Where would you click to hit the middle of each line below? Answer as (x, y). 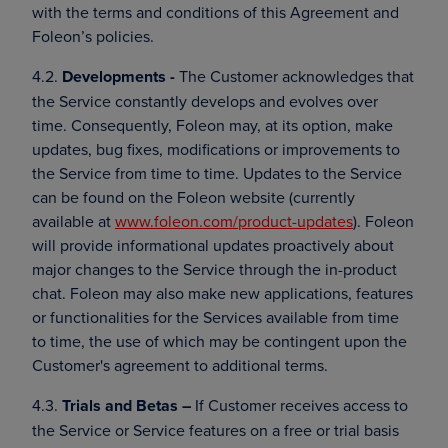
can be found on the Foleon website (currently (193, 197)
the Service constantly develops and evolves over (205, 101)
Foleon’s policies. (93, 36)
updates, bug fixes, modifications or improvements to (216, 149)
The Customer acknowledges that (294, 76)
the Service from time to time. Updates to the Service (217, 173)
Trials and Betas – (126, 405)
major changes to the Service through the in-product (214, 269)
